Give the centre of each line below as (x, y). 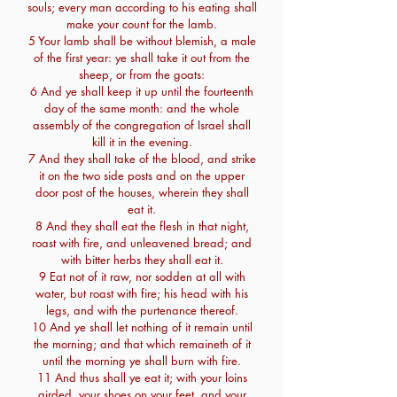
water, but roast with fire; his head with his (142, 293)
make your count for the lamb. (142, 24)
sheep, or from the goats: (142, 74)
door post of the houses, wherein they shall (142, 192)
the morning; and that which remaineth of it (142, 344)
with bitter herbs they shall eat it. (142, 260)
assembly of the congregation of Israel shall (142, 125)
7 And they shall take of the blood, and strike (142, 159)
